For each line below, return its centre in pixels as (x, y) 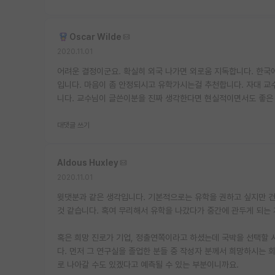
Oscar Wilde (95, 37)
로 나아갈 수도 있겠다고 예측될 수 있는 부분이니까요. (148, 264)
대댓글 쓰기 (73, 125)
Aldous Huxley (88, 162)
